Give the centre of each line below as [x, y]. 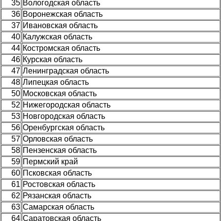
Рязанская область [57, 195]
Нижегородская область [67, 105]
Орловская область [58, 139]
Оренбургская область [64, 127]
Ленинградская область [66, 71]
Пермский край [50, 161]
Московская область [60, 93]
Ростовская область [59, 184]
